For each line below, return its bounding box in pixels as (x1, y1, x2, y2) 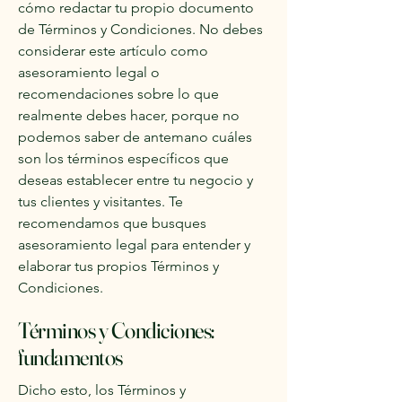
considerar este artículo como (18, 42, 208, 59)
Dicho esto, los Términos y (18, 381, 186, 398)
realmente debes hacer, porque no (18, 107, 240, 124)
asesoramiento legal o (18, 64, 160, 81)
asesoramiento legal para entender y (18, 236, 250, 253)
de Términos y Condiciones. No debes (18, 21, 263, 38)
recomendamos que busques (18, 214, 206, 232)
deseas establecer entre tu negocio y (18, 171, 253, 188)
